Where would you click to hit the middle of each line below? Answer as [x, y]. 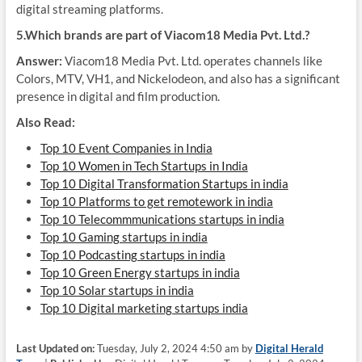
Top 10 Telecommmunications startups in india [162, 219]
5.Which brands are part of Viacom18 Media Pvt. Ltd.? [162, 35]
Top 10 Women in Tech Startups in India [144, 166]
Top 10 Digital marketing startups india [144, 308]
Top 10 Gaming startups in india [124, 237]
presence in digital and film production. [118, 96]
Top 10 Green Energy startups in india [140, 272]
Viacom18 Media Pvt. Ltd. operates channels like [192, 61]
